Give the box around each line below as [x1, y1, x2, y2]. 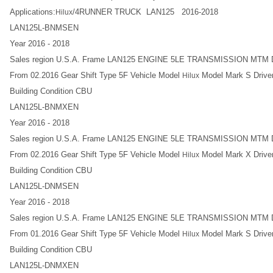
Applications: [10, 7, 55, 16]
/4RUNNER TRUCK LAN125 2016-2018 [73, 7, 218, 16]
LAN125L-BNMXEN [10, 102, 79, 112]
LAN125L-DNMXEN [10, 261, 79, 270]
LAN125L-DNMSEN [10, 182, 79, 191]
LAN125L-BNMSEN [10, 23, 79, 32]
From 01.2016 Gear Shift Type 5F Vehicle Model [10, 229, 182, 238]
